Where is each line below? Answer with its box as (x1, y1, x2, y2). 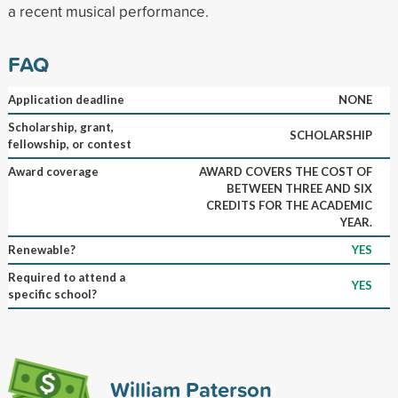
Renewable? (7, 242, 76, 257)
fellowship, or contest (7, 136, 131, 151)
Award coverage (7, 163, 99, 179)
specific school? (7, 286, 97, 301)
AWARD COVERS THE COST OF (198, 163, 372, 179)
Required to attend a (7, 269, 125, 284)
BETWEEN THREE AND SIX (226, 180, 372, 195)
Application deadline (7, 92, 124, 107)
